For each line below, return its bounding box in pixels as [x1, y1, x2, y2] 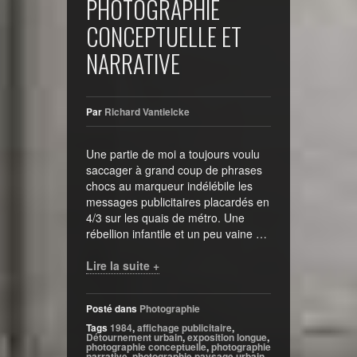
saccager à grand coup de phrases [86, 162, 262, 178]
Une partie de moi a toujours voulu [86, 146, 260, 163]
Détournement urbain [86, 330, 182, 345]
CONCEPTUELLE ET [86, 18, 241, 55]
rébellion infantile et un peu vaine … [86, 226, 267, 242]
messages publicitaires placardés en [86, 194, 269, 210]
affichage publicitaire [137, 320, 232, 335]
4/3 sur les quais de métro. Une [86, 210, 245, 226]
